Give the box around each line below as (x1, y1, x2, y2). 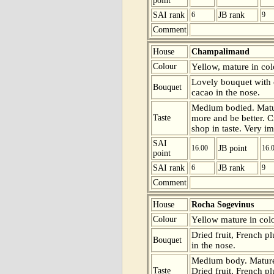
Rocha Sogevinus (191, 199, 254, 209)
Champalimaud (191, 46, 250, 56)
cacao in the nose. (191, 87, 260, 97)
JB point (218, 143, 247, 153)
